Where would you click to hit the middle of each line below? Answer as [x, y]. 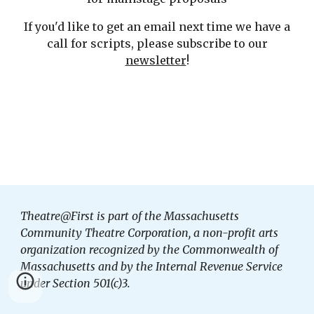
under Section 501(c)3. [76, 283]
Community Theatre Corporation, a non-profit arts [150, 233]
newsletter [156, 60]
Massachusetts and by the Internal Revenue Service [152, 266]
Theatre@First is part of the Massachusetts [130, 216]
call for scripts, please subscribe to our [157, 43]
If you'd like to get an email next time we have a [157, 27]
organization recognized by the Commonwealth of [150, 250]
